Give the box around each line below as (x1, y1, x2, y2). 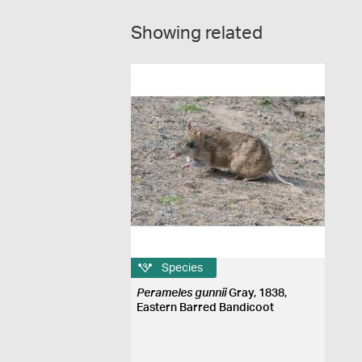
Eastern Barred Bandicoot (137, 302, 275, 314)
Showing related (131, 24, 263, 42)
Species (162, 262, 204, 274)
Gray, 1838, (226, 288, 288, 299)
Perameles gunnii (137, 288, 227, 299)
